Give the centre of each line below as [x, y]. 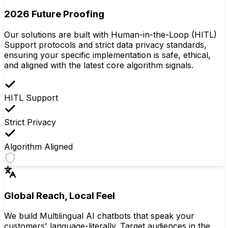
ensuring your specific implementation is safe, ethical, [107, 55]
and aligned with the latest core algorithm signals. [99, 65]
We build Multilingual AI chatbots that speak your [99, 216]
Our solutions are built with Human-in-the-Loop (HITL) [110, 34]
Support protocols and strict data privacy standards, [105, 45]
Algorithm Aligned [38, 146]
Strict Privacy [30, 122]
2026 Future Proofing [54, 14]
